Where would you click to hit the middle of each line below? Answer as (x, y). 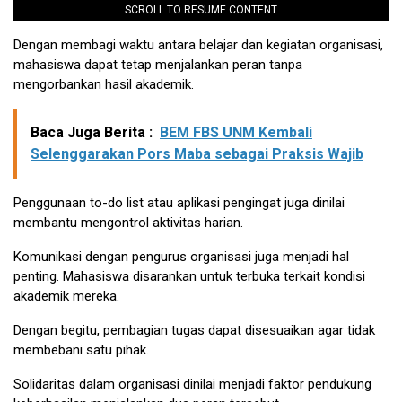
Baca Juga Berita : (92, 132)
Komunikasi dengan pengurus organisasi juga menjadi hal (181, 256)
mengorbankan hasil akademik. (104, 84)
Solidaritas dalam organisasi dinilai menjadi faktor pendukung (192, 384)
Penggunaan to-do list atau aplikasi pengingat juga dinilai (179, 202)
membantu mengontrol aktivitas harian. (128, 222)
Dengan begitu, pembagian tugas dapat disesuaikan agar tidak (194, 330)
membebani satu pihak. (81, 350)
